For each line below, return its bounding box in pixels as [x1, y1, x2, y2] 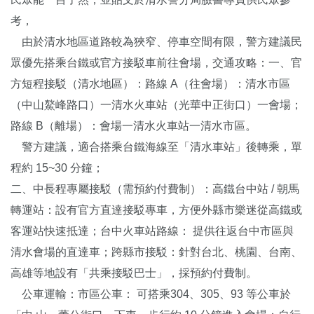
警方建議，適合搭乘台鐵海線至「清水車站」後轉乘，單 [11, 140, 302, 153]
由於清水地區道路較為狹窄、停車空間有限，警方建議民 [11, 35, 302, 48]
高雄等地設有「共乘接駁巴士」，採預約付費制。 [11, 266, 257, 279]
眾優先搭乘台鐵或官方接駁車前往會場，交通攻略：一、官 [11, 56, 302, 69]
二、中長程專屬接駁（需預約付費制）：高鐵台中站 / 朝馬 [11, 182, 299, 195]
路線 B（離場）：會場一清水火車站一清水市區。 [11, 119, 257, 132]
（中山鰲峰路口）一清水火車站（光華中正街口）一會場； [11, 98, 302, 111]
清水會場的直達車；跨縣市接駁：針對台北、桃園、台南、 [11, 245, 302, 258]
